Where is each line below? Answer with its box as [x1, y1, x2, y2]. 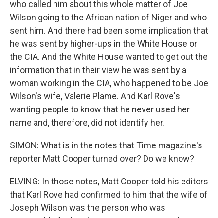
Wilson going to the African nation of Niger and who [10, 12, 207, 22]
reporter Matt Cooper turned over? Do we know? [10, 153, 194, 163]
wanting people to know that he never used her [10, 104, 190, 114]
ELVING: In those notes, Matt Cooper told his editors [10, 176, 208, 186]
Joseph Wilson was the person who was [10, 202, 165, 213]
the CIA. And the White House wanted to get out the [10, 52, 208, 62]
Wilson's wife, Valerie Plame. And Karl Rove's [10, 91, 180, 101]
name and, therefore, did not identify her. [10, 117, 164, 127]
